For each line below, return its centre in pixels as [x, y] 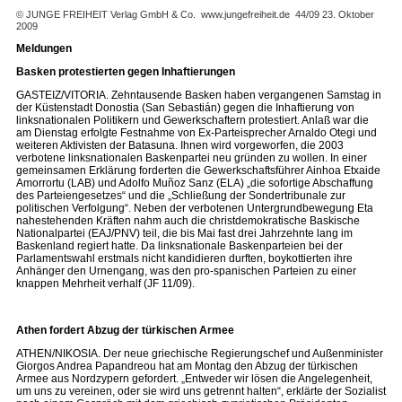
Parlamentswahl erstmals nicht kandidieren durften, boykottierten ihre [184, 258]
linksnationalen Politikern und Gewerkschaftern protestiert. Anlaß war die [192, 120]
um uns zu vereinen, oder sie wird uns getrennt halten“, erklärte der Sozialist [201, 391]
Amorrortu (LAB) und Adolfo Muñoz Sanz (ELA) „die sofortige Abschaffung [195, 183]
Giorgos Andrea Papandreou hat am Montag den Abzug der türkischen [187, 366]
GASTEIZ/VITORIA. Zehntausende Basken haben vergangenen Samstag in [199, 95]
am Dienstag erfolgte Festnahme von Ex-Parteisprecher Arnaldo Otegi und [197, 133]
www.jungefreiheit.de [245, 14]
